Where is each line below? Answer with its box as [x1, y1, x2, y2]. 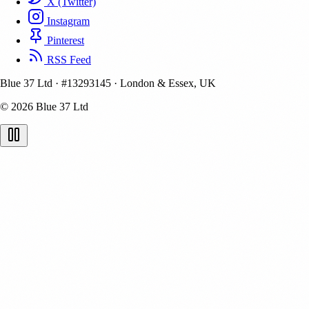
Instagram [44, 15, 90, 28]
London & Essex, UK [117, 77, 216, 90]
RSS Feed [44, 54, 91, 66]
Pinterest [44, 34, 84, 47]
